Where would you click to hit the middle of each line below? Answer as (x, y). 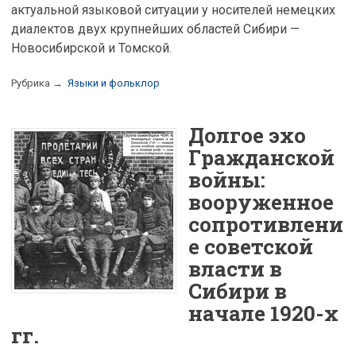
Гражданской (261, 158)
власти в (235, 269)
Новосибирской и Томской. (91, 48)
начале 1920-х (263, 313)
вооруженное (261, 202)
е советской (251, 247)
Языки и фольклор (114, 83)
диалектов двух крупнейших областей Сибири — (155, 29)
